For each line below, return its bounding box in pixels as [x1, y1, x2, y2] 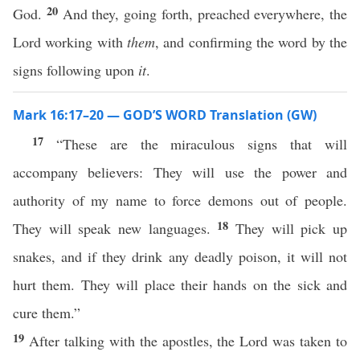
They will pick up [235, 219, 348, 238]
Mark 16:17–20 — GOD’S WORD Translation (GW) [13, 106, 317, 124]
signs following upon [13, 60, 138, 80]
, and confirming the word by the [155, 32, 347, 51]
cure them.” [13, 303, 85, 322]
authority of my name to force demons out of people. [13, 190, 347, 210]
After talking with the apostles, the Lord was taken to [28, 331, 348, 350]
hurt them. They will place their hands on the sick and [13, 275, 347, 294]
